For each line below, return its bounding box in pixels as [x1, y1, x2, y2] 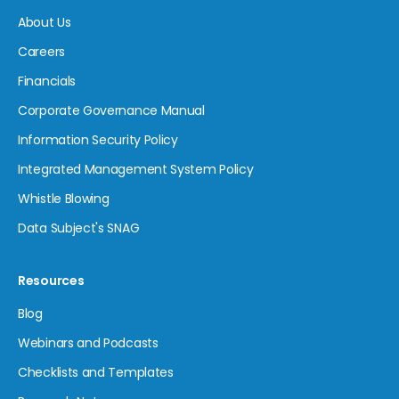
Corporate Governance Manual [18, 101, 205, 119]
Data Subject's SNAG [18, 218, 140, 237]
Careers [18, 42, 65, 61]
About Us [18, 12, 71, 31]
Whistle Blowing [18, 189, 110, 208]
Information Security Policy [18, 130, 178, 149]
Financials [18, 71, 76, 90]
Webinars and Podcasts [18, 333, 159, 352]
